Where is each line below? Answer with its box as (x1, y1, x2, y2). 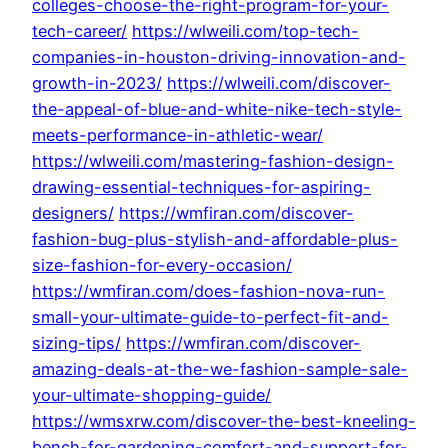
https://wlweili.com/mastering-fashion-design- (32, 151, 394, 172)
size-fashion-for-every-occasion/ (32, 255, 292, 276)
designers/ (32, 203, 114, 224)
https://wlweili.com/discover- (167, 73, 391, 94)
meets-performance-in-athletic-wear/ (32, 125, 323, 146)
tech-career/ (32, 21, 127, 42)
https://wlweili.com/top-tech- (132, 21, 359, 42)
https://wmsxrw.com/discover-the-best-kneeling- (32, 411, 416, 432)
